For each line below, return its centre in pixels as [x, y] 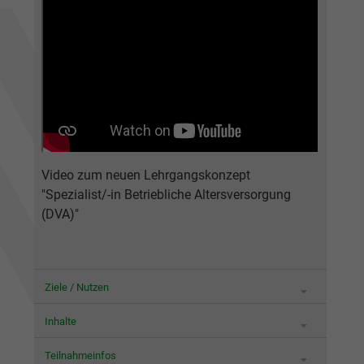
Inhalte [60, 322]
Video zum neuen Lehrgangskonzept [145, 175]
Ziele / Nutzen [76, 288]
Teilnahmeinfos [80, 356]
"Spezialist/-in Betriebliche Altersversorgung [166, 195]
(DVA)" [60, 214]
